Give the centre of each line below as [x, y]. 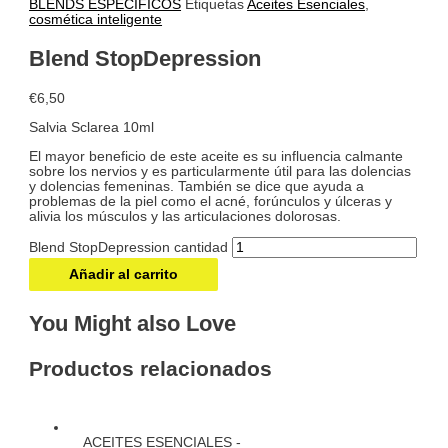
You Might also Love [133, 323]
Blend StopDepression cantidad [129, 248]
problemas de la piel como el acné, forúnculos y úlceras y [211, 201]
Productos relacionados [151, 369]
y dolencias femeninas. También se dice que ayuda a [197, 186]
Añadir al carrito [124, 275]
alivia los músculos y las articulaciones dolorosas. [185, 216]
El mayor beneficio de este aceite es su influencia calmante [216, 156]
